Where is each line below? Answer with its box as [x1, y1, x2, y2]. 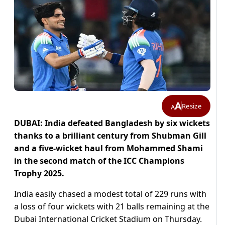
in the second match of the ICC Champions [14, 155, 184, 167]
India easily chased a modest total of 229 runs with [14, 188, 206, 200]
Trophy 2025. [14, 168, 64, 179]
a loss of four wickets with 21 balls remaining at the [14, 201, 209, 212]
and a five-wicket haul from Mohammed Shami [14, 143, 203, 154]
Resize [182, 101, 201, 110]
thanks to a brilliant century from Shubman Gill [14, 130, 206, 142]
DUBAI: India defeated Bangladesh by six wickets [14, 118, 210, 129]
